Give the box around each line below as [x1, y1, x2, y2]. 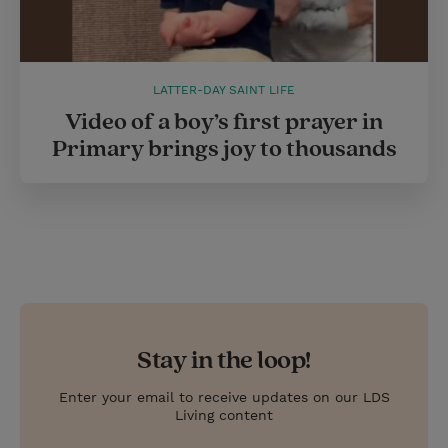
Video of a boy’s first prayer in [65, 106, 383, 137]
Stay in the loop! [137, 343, 311, 377]
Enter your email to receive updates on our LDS [58, 388, 390, 405]
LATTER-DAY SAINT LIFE [153, 82, 295, 97]
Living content [175, 406, 273, 423]
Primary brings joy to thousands [51, 133, 397, 164]
